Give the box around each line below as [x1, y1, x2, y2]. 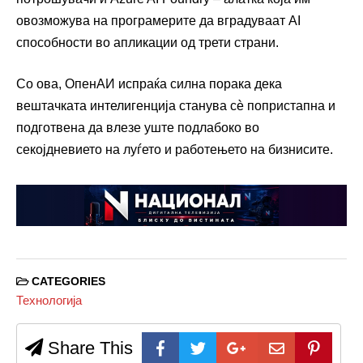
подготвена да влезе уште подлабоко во [16, 120, 259, 135]
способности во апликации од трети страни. [16, 35, 279, 49]
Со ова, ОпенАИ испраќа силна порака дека [16, 76, 282, 91]
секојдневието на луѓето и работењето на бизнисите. [16, 142, 333, 156]
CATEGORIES [28, 275, 105, 288]
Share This [43, 338, 133, 359]
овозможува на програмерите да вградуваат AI [16, 13, 301, 28]
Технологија [16, 293, 82, 308]
